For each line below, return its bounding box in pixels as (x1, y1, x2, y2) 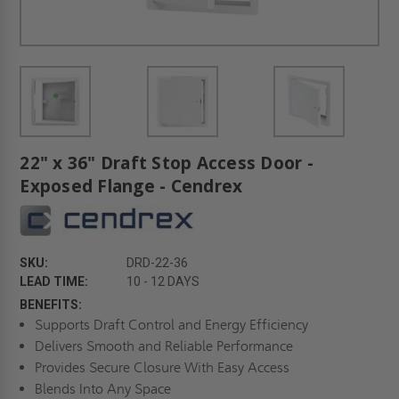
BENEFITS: (20, 297, 83, 312)
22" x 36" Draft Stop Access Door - (20, 151, 313, 175)
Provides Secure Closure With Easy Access (34, 358, 289, 376)
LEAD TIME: (20, 273, 89, 289)
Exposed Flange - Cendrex (20, 174, 243, 198)
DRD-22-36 (126, 255, 189, 270)
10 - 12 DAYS (126, 273, 200, 289)
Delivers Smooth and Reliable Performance (34, 337, 293, 354)
